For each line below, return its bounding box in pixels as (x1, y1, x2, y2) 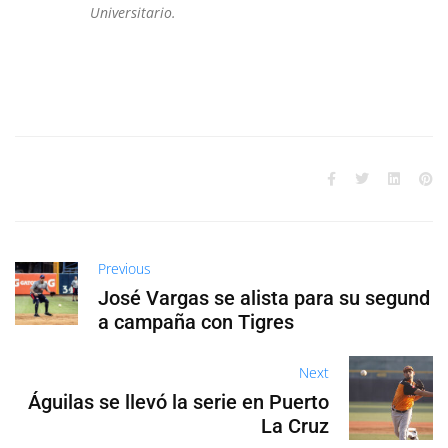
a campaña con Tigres (98, 309, 295, 334)
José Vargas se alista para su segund (98, 285, 431, 310)
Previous (98, 258, 152, 278)
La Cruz (261, 413, 330, 438)
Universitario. (90, 2, 176, 22)
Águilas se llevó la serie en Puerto (28, 389, 330, 414)
